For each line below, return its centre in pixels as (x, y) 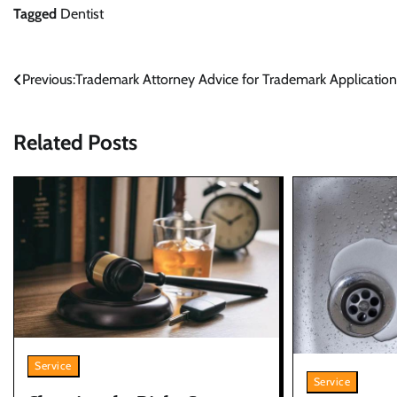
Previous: (49, 79)
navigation (60, 115)
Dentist (82, 13)
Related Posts (75, 142)
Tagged (37, 13)
